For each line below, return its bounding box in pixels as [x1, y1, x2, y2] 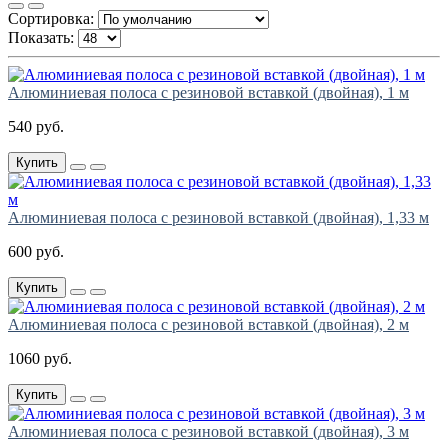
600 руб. [8, 243, 64, 261]
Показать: [8, 29, 74, 47]
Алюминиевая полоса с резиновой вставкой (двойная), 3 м [8, 423, 409, 441]
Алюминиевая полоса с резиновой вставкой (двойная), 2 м [8, 316, 409, 334]
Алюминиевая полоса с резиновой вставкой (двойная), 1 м [8, 84, 409, 102]
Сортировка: [8, 10, 94, 28]
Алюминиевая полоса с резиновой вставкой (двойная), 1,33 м [8, 209, 429, 227]
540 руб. [8, 118, 64, 136]
